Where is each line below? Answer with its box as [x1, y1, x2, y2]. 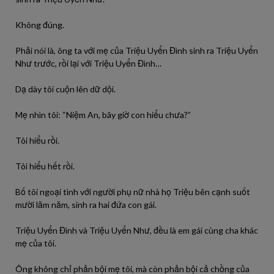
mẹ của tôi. [15, 238, 56, 248]
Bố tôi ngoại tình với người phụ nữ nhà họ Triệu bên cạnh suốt [15, 187, 250, 197]
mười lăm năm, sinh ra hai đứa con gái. [15, 199, 157, 210]
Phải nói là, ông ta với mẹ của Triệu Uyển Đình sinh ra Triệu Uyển [15, 45, 258, 56]
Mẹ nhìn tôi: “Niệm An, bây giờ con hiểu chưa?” [15, 109, 191, 120]
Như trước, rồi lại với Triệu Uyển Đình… [15, 58, 161, 68]
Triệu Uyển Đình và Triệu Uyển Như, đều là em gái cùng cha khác [15, 225, 258, 235]
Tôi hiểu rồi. [15, 135, 59, 146]
